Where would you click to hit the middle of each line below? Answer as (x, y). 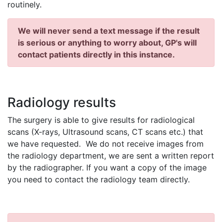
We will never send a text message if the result (109, 31)
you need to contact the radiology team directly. (101, 179)
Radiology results (62, 102)
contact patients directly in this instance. (96, 55)
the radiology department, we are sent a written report (111, 156)
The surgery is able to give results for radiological (101, 120)
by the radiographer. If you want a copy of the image (107, 167)
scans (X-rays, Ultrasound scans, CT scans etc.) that (105, 132)
